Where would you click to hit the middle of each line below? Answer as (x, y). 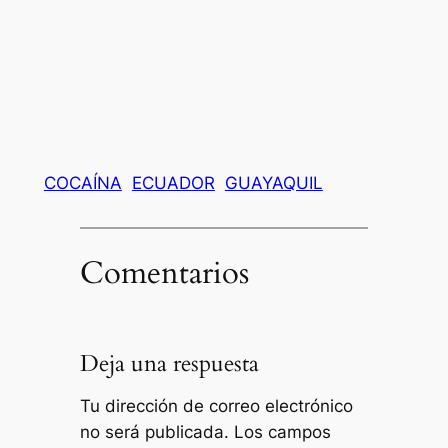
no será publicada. (154, 432)
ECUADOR (173, 183)
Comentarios (164, 272)
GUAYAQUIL (273, 183)
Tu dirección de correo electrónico (216, 406)
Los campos (282, 432)
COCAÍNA (82, 183)
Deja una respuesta (169, 363)
